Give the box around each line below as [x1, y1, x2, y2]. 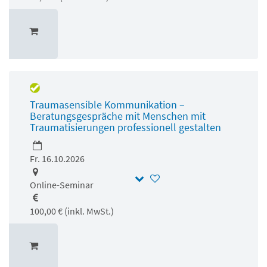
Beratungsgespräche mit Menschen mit [30, 108, 206, 123]
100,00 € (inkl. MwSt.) [30, 204, 114, 217]
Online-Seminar [30, 178, 94, 191]
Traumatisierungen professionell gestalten [30, 120, 221, 134]
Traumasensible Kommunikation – [30, 97, 185, 111]
